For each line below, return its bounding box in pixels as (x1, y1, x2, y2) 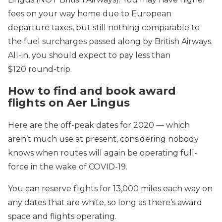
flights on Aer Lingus (8, 96, 130, 110)
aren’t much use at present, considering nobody (8, 134, 199, 144)
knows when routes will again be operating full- (8, 148, 197, 158)
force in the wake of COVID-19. (8, 162, 127, 171)
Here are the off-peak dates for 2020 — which (8, 120, 190, 130)
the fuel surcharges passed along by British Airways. (8, 37, 213, 46)
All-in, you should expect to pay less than (8, 51, 170, 60)
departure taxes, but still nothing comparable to (8, 23, 200, 32)
